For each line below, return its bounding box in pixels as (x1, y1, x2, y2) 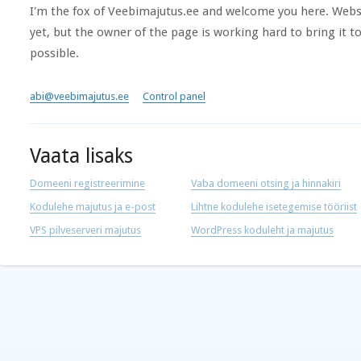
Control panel (143, 90, 205, 102)
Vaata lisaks (30, 144, 133, 168)
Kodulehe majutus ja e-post (30, 201, 156, 213)
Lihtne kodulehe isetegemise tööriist (191, 201, 357, 213)
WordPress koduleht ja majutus (191, 224, 334, 236)
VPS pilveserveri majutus (30, 224, 141, 236)
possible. (30, 46, 79, 60)
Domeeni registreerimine (30, 177, 145, 189)
